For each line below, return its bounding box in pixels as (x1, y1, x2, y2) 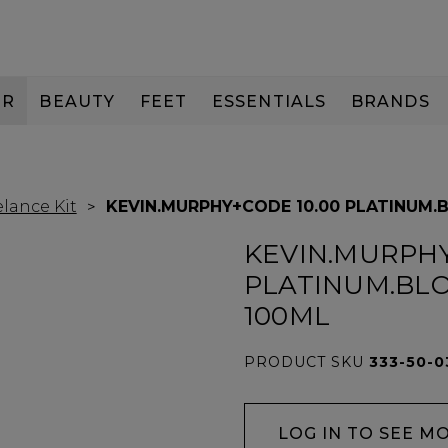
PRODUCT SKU (243, 353, 369, 371)
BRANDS (350, 91, 430, 111)
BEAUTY (39, 91, 116, 111)
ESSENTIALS (211, 91, 327, 111)
